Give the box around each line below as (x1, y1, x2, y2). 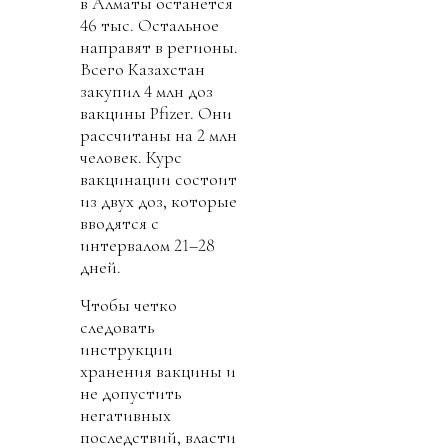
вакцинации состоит (80, 167, 237, 190)
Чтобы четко (80, 293, 177, 316)
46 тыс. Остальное (80, 13, 219, 36)
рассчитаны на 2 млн (80, 123, 237, 146)
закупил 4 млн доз (80, 79, 213, 102)
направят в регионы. (80, 35, 238, 58)
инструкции (80, 337, 173, 360)
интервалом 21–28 (80, 233, 215, 256)
